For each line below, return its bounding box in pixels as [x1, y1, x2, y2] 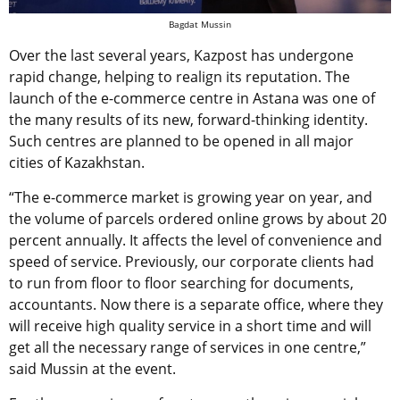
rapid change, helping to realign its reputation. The [9, 66, 350, 87]
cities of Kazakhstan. [9, 152, 145, 172]
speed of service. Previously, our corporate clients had [9, 251, 374, 271]
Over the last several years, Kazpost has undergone [9, 45, 354, 65]
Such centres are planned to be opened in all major [9, 130, 354, 151]
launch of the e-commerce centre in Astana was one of [9, 87, 375, 108]
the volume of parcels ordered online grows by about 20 [9, 208, 387, 229]
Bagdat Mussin [169, 17, 231, 30]
